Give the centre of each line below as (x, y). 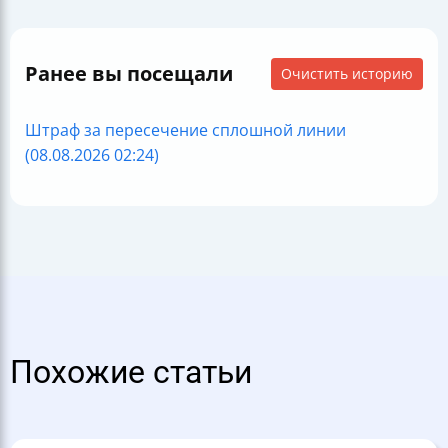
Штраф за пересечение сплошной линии (185, 130)
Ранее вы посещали (129, 74)
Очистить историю (347, 74)
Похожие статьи (131, 373)
